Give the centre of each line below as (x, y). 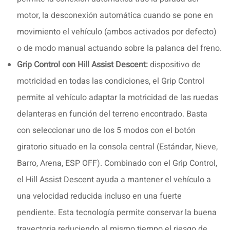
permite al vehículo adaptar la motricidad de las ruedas (118, 97)
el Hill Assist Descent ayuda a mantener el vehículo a (114, 179)
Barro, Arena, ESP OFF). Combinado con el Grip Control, (117, 163)
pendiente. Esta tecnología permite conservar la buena (117, 212)
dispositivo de (174, 64)
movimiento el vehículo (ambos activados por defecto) (117, 32)
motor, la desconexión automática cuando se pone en (115, 15)
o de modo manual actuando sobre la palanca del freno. (119, 48)
